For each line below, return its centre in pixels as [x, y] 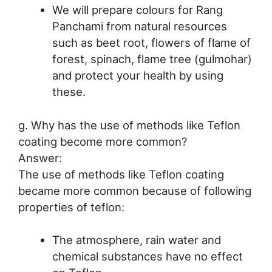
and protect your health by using [138, 75]
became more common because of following [135, 190]
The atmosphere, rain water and [136, 240]
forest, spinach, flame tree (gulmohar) [152, 59]
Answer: [40, 158]
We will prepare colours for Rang [137, 9]
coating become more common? [103, 141]
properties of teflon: [71, 207]
